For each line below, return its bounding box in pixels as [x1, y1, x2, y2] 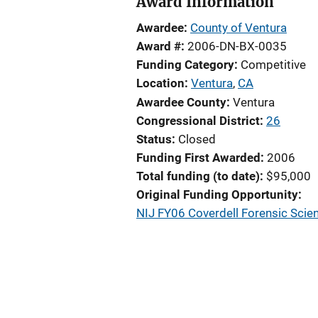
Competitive [241, 57, 306, 72]
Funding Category [136, 57, 234, 72]
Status [136, 132, 172, 146]
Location [136, 76, 185, 90]
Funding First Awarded [136, 150, 261, 165]
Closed [178, 132, 216, 146]
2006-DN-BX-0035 [187, 39, 287, 53]
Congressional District [136, 114, 260, 128]
